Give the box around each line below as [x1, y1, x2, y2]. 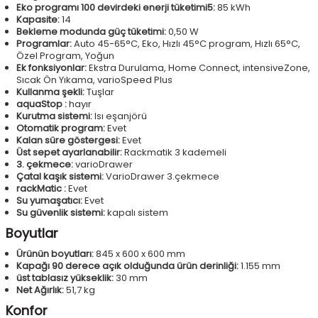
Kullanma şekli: [16, 85, 84, 99]
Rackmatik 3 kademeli [124, 146, 226, 160]
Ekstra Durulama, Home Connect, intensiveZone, [89, 61, 310, 75]
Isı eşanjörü [94, 109, 147, 124]
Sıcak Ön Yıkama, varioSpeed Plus [16, 73, 172, 87]
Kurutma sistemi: [16, 109, 92, 124]
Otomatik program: [16, 121, 105, 136]
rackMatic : [16, 182, 66, 196]
